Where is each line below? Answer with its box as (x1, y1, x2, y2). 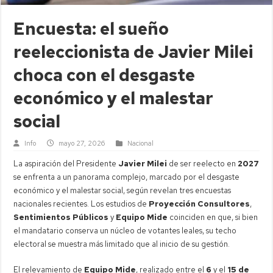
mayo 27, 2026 (58, 138, 105, 147)
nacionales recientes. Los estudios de (13, 198, 149, 209)
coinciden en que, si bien (168, 211, 258, 222)
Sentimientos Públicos (13, 211, 109, 222)
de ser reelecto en (167, 158, 238, 169)
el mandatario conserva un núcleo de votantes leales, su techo (13, 225, 237, 236)
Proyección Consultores (149, 198, 250, 209)
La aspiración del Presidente (13, 158, 119, 169)
